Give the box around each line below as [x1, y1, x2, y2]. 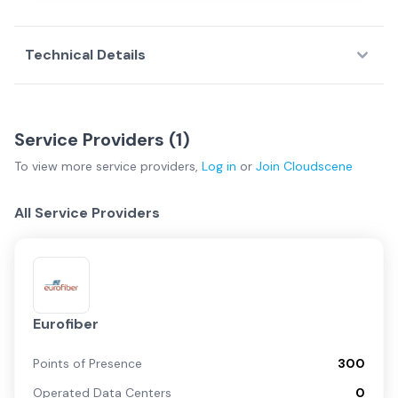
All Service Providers [14, 203, 160, 222]
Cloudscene [283, 158, 353, 174]
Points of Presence [33, 355, 142, 371]
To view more [14, 158, 96, 174]
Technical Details [25, 45, 146, 64]
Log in [202, 158, 236, 174]
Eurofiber [33, 314, 99, 333]
